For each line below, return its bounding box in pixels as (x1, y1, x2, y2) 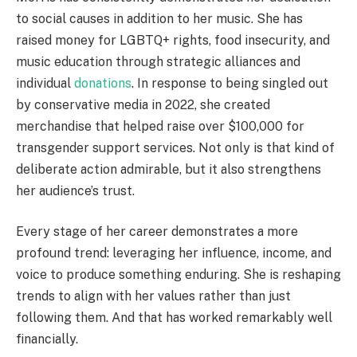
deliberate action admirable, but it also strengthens (16, 161, 321, 177)
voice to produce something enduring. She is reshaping (16, 267, 341, 283)
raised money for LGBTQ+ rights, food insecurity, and (16, 32, 330, 48)
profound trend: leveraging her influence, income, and (16, 245, 331, 261)
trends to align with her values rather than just (16, 288, 291, 304)
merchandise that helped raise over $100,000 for (16, 118, 304, 134)
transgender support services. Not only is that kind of (16, 139, 335, 155)
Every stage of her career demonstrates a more (16, 224, 298, 240)
